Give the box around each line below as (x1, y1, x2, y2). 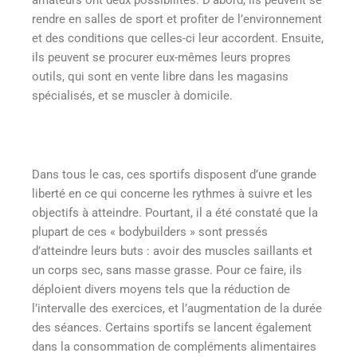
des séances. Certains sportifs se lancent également (32, 320, 312, 335)
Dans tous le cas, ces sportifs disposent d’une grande (32, 167, 316, 182)
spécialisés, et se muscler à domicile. (32, 88, 233, 104)
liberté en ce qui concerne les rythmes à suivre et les (32, 186, 312, 202)
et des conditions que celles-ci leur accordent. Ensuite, (32, 31, 324, 46)
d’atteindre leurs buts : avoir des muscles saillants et (32, 244, 312, 259)
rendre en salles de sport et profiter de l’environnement (32, 12, 322, 27)
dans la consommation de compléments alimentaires (32, 339, 316, 355)
